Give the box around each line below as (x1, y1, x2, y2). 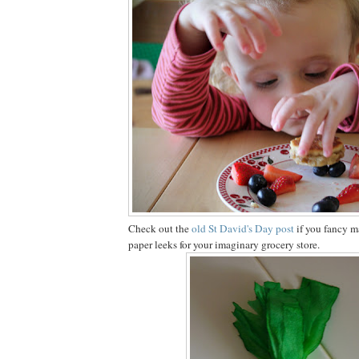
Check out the (128, 220, 192, 236)
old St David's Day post (192, 220, 294, 236)
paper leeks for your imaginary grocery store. (128, 236, 320, 252)
